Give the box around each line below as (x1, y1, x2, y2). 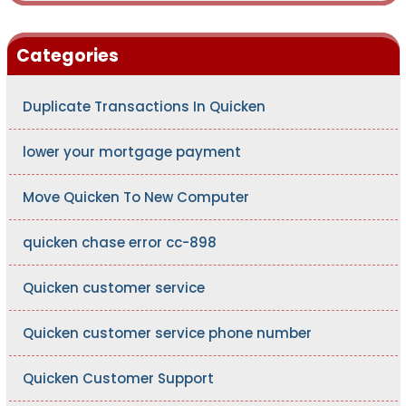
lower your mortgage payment (22, 142, 241, 162)
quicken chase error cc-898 (22, 233, 217, 253)
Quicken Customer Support (22, 369, 214, 389)
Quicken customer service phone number (22, 324, 312, 343)
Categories (15, 43, 119, 69)
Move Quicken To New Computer (22, 188, 249, 208)
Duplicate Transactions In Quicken (22, 97, 266, 117)
